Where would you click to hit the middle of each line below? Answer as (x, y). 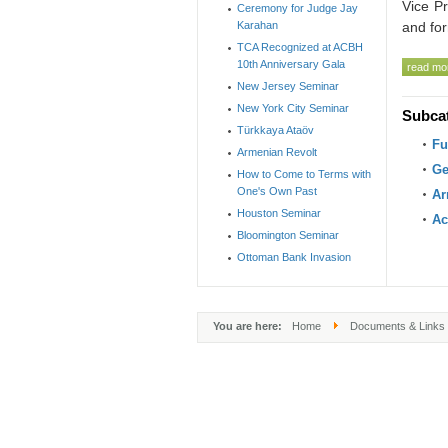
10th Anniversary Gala (291, 64)
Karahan (257, 25)
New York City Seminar (293, 108)
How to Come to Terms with (304, 174)
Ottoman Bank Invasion (294, 257)
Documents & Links (397, 326)
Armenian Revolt (277, 152)
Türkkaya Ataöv (275, 130)
